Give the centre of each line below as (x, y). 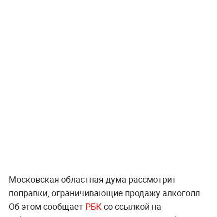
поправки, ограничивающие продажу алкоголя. (105, 193)
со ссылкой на (131, 207)
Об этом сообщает (47, 207)
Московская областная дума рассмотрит (92, 179)
